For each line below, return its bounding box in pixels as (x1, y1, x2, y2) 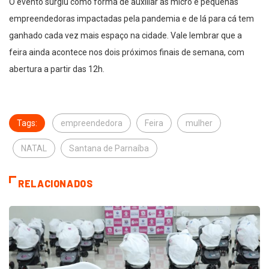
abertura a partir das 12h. (9, 64, 104, 74)
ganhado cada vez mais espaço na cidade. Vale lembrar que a (9, 31, 242, 41)
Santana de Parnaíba (69, 144, 149, 154)
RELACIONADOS (18, 178, 93, 190)
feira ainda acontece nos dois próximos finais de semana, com (9, 47, 244, 58)
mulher (186, 118, 213, 128)
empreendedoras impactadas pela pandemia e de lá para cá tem (9, 14, 254, 24)
